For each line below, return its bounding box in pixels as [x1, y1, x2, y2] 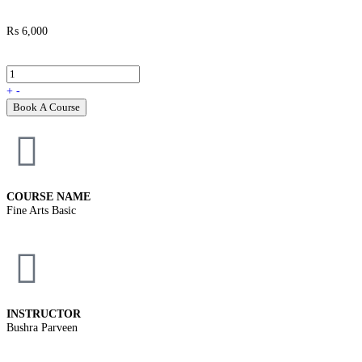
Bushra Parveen [6, 321, 78, 334]
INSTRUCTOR [6, 307, 81, 320]
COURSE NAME [6, 190, 90, 203]
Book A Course [13, 100, 80, 113]
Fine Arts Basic [6, 204, 76, 217]
